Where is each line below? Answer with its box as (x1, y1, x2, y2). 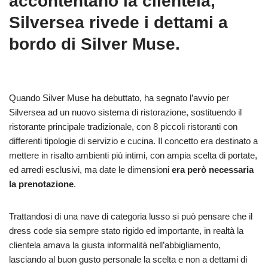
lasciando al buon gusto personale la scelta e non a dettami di (9, 254, 247, 264)
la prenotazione (9, 179, 74, 189)
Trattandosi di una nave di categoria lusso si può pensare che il (9, 211, 252, 221)
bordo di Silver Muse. (9, 35, 180, 53)
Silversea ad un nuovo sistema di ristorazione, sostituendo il (9, 107, 242, 117)
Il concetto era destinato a (158, 136, 258, 146)
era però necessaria (172, 165, 254, 175)
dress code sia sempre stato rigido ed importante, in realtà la (9, 226, 243, 236)
